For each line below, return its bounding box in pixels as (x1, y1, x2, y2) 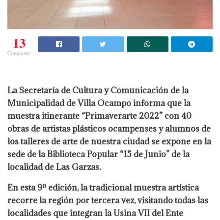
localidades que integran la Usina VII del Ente (7, 208, 183, 219)
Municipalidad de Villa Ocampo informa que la (7, 98, 191, 109)
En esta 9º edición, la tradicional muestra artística (7, 182, 199, 193)
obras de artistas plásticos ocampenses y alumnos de (7, 123, 211, 135)
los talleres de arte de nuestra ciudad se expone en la (7, 136, 211, 147)
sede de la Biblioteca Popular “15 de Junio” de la (7, 149, 190, 160)
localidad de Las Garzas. (7, 162, 101, 173)
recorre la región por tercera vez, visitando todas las (7, 195, 208, 206)
